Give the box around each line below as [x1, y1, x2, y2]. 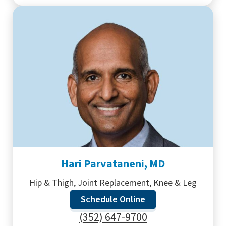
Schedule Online [81, 193, 145, 206]
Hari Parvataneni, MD [61, 156, 165, 172]
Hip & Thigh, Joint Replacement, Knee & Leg [29, 177, 197, 189]
